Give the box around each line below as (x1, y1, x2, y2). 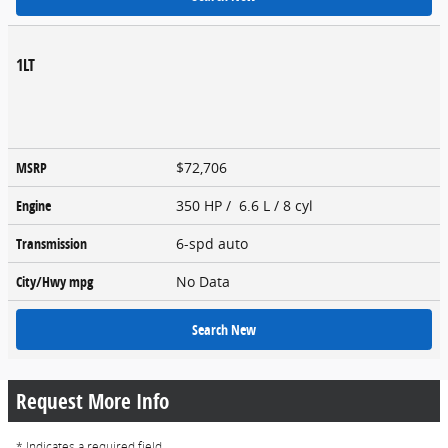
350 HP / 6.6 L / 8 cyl (176, 195, 317, 215)
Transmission (16, 233, 87, 253)
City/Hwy (16, 271, 69, 291)
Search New (192, 319, 256, 339)
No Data (176, 271, 238, 291)
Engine (16, 195, 51, 215)
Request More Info (16, 386, 169, 415)
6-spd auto (176, 233, 252, 253)
